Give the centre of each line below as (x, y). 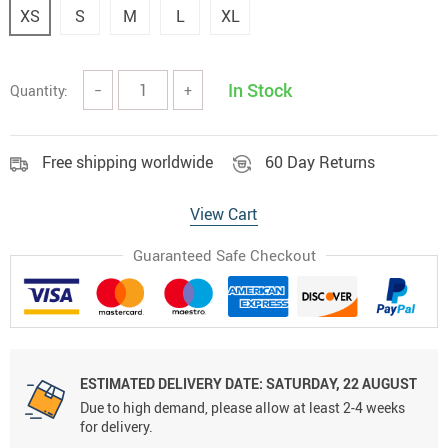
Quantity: (39, 90)
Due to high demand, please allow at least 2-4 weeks (242, 408)
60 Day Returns (320, 162)
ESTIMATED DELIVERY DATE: (171, 384)
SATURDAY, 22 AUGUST (340, 384)
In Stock (260, 90)
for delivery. (116, 427)
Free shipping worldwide (127, 162)
